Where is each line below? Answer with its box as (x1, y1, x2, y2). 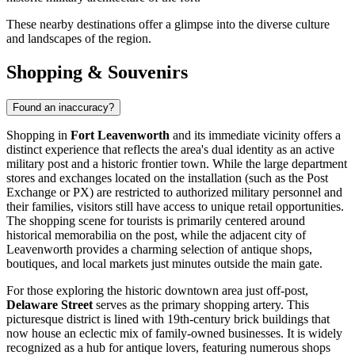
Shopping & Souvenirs (6, 62, 188, 83)
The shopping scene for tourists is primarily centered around (6, 213, 305, 227)
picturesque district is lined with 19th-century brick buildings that (6, 311, 330, 326)
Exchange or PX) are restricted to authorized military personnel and (6, 185, 342, 199)
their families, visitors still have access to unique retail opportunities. (6, 199, 344, 213)
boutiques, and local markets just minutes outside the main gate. (6, 256, 323, 270)
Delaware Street (6, 297, 93, 311)
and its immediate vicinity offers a (170, 128, 341, 142)
